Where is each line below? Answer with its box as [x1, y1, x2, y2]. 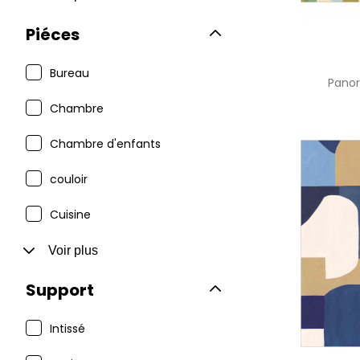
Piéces [26, 23, 80, 46]
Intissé [50, 321, 85, 337]
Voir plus [48, 243, 98, 257]
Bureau [50, 65, 89, 81]
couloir [50, 171, 88, 187]
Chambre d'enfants [50, 136, 161, 152]
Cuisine [50, 207, 91, 223]
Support [26, 279, 94, 301]
